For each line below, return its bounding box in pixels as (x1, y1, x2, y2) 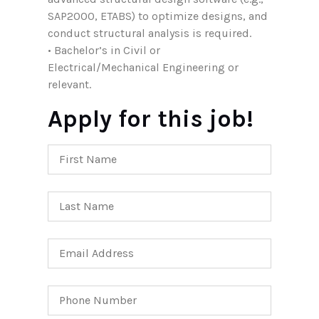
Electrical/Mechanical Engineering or (48, 61, 239, 74)
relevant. (48, 78, 91, 91)
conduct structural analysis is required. (48, 26, 251, 40)
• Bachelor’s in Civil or (48, 43, 160, 57)
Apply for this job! (48, 105, 253, 132)
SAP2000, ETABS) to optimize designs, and (48, 9, 268, 23)
